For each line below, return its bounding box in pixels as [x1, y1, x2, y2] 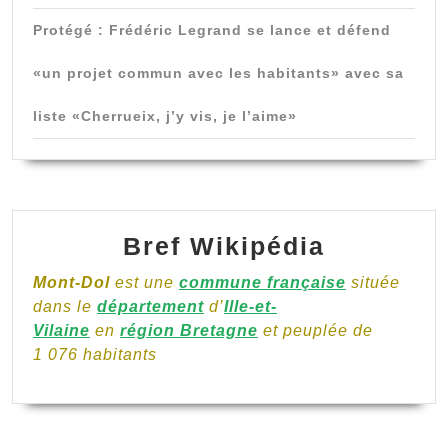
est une [110, 273, 179, 291]
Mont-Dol [33, 273, 110, 291]
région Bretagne [120, 321, 258, 339]
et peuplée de [258, 321, 373, 339]
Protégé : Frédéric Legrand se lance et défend [33, 21, 391, 38]
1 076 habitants [33, 345, 157, 363]
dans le [33, 297, 97, 315]
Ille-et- [224, 297, 277, 315]
